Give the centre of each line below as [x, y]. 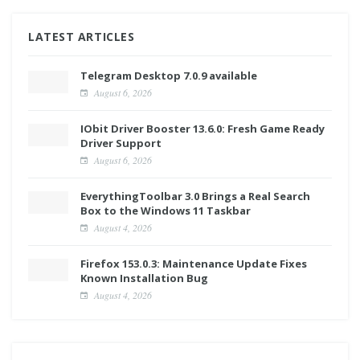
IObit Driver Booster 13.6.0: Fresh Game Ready [202, 128]
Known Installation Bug [144, 278]
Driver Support [121, 143]
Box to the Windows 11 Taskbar [166, 210]
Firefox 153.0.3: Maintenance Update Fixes [194, 263]
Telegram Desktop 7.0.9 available [169, 75]
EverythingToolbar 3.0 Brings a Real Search [195, 196]
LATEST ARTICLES [82, 36]
